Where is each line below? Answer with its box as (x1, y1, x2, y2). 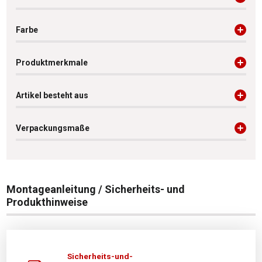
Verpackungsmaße (16, 123, 89, 133)
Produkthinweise (6, 195, 88, 208)
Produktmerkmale (16, 57, 88, 67)
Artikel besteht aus (16, 90, 88, 100)
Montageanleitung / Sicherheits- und (6, 182, 185, 195)
